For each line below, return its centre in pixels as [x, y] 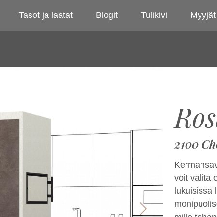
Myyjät [203, 15]
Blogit [107, 15]
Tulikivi [154, 15]
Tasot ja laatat [46, 15]
